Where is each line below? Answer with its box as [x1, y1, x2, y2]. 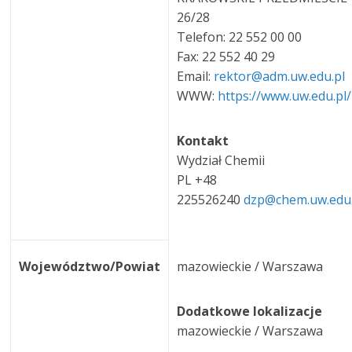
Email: [177, 67, 214, 85]
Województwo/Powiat [19, 257, 161, 275]
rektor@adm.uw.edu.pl [214, 67, 349, 85]
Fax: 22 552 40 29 [177, 47, 276, 65]
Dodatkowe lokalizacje [177, 302, 323, 320]
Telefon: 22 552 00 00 [177, 27, 302, 46]
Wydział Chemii [177, 151, 266, 169]
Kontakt [177, 131, 229, 149]
